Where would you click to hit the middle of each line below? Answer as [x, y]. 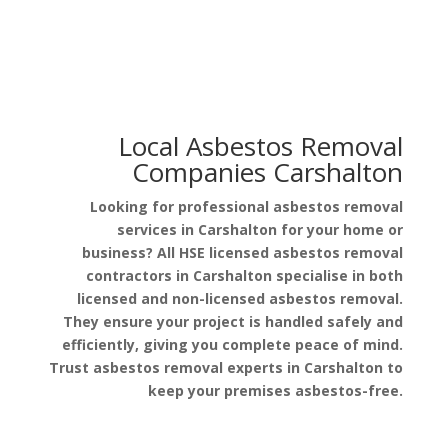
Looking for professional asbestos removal [247, 206]
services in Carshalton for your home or [260, 229]
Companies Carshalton [268, 171]
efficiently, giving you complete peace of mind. [233, 344]
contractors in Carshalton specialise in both [245, 275]
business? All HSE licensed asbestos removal [243, 252]
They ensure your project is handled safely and [233, 321]
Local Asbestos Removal [257, 145]
